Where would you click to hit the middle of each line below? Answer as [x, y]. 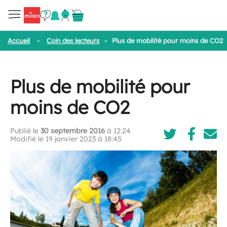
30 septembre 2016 [73, 130]
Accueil [19, 41]
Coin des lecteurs [73, 41]
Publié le [25, 130]
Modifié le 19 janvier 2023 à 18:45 [66, 139]
